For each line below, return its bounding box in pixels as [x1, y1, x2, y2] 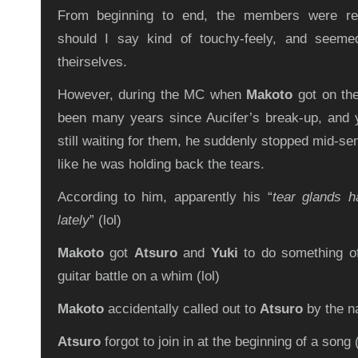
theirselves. [57, 54, 127, 70]
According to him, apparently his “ [57, 189, 272, 205]
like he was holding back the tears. [57, 156, 265, 172]
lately [57, 212, 89, 228]
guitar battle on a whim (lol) [57, 268, 220, 284]
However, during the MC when [57, 86, 247, 102]
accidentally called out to [103, 300, 260, 316]
